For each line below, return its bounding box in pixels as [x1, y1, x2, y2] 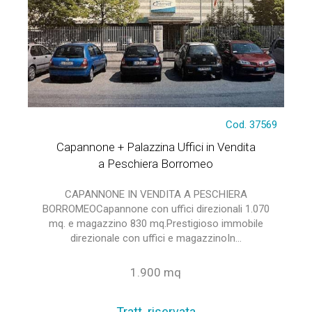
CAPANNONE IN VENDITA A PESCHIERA [64, 188, 247, 201]
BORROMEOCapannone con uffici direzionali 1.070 [42, 203, 270, 215]
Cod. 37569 [226, 118, 278, 131]
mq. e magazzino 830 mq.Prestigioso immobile [48, 217, 263, 230]
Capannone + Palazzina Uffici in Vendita [56, 140, 256, 154]
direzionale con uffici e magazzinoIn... [70, 232, 242, 244]
